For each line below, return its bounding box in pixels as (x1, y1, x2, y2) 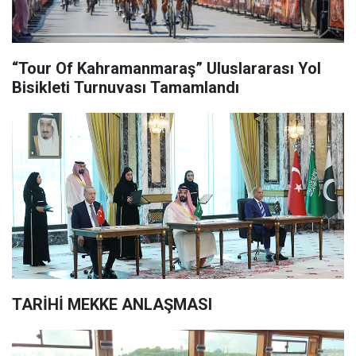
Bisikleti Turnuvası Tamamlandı (12, 78, 239, 97)
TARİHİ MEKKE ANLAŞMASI (12, 295, 212, 314)
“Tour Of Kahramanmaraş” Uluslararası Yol (12, 59, 321, 78)
